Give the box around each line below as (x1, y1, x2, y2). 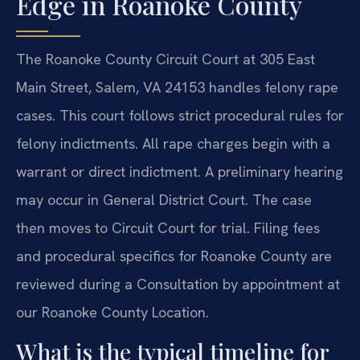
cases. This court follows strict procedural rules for (16, 106, 344, 125)
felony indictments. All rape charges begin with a (16, 134, 330, 153)
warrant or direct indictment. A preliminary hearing (16, 162, 343, 182)
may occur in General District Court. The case (16, 190, 312, 210)
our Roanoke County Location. (16, 303, 209, 322)
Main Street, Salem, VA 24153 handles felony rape (16, 78, 338, 97)
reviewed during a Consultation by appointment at (16, 275, 340, 294)
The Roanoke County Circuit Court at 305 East (16, 50, 315, 69)
